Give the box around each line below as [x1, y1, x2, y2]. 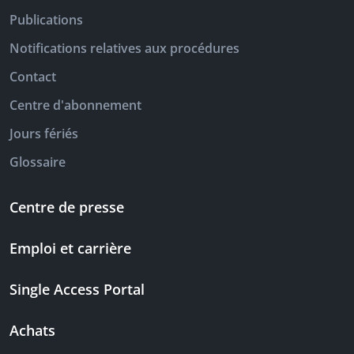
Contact [9, 68, 56, 86]
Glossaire [9, 153, 66, 171]
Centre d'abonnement [9, 96, 141, 115]
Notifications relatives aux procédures [9, 40, 239, 58]
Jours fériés [9, 125, 78, 143]
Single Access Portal [9, 280, 145, 299]
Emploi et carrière [9, 239, 131, 258]
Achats [9, 321, 55, 341]
